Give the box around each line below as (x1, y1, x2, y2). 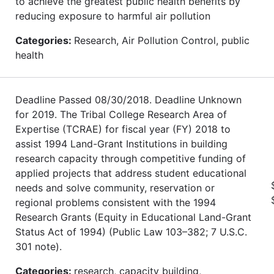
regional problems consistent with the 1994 (15, 196, 216, 209)
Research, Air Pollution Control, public (74, 34, 250, 46)
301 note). (15, 240, 62, 253)
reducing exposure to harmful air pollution (15, 9, 210, 22)
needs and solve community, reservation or (15, 181, 215, 194)
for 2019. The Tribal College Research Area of (15, 108, 227, 120)
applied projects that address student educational (15, 166, 246, 179)
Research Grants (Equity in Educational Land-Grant (15, 210, 251, 223)
